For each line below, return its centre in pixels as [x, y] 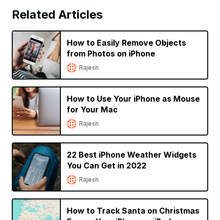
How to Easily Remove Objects [126, 42]
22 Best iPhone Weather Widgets [132, 154]
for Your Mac [93, 109]
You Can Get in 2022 [107, 165]
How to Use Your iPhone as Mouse [133, 98]
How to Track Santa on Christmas [133, 210]
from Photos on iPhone [111, 53]
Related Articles [57, 14]
